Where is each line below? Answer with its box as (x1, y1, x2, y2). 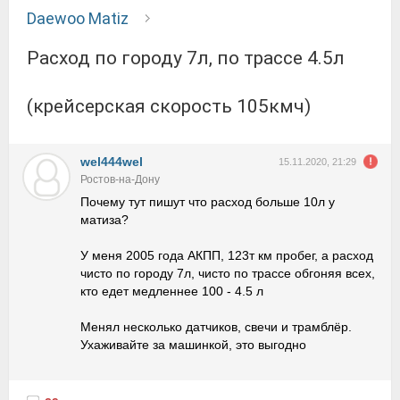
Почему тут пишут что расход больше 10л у (80, 195, 335, 209)
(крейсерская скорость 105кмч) (27, 96, 320, 117)
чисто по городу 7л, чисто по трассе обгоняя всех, (80, 266, 375, 280)
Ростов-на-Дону (80, 173, 160, 186)
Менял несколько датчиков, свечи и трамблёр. (80, 320, 352, 334)
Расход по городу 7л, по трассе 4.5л (27, 47, 39, 69)
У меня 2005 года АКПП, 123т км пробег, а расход (80, 248, 373, 262)
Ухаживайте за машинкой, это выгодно (80, 337, 306, 352)
